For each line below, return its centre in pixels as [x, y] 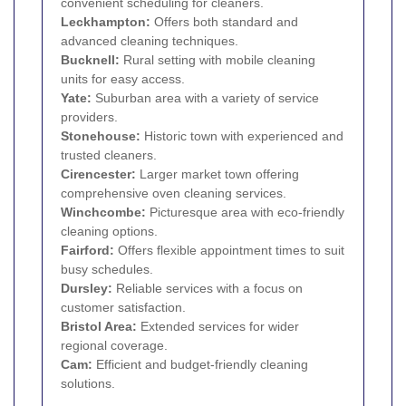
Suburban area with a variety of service [205, 98]
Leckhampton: [106, 22]
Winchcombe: [103, 213]
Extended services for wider [218, 327]
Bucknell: [90, 60]
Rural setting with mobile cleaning [217, 60]
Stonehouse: [101, 136]
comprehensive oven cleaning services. [174, 193]
